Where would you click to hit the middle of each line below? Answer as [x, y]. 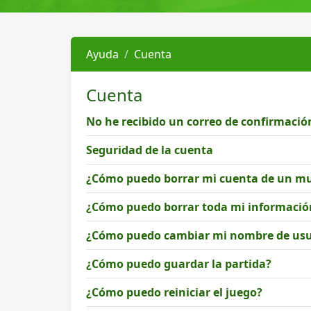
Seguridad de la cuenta [150, 150]
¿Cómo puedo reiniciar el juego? [174, 292]
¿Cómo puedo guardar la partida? [179, 264]
